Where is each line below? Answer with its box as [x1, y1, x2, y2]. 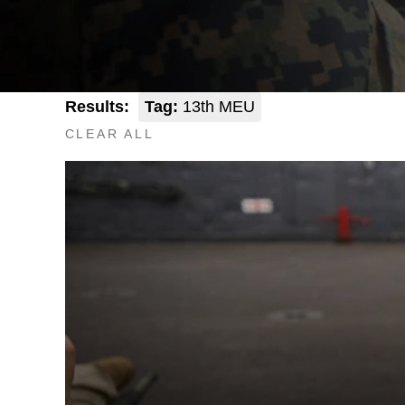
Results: [64, 98, 129, 116]
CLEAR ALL [64, 127, 155, 141]
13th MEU [177, 98, 255, 116]
